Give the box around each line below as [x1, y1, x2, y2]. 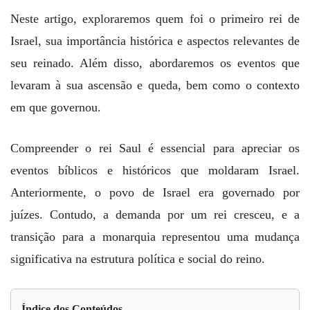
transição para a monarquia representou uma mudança [10, 230, 300, 244]
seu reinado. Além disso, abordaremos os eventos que [10, 56, 300, 71]
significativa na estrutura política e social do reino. [10, 252, 265, 266]
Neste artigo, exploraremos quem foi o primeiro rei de [10, 12, 300, 26]
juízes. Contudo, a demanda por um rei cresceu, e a [10, 208, 300, 222]
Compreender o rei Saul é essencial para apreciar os [10, 141, 300, 156]
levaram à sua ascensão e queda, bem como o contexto [10, 78, 300, 93]
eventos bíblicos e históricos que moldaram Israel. [10, 163, 300, 178]
